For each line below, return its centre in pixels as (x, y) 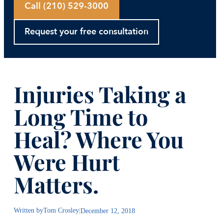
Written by (28, 210)
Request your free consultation (86, 31)
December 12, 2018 (108, 210)
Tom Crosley (61, 210)
